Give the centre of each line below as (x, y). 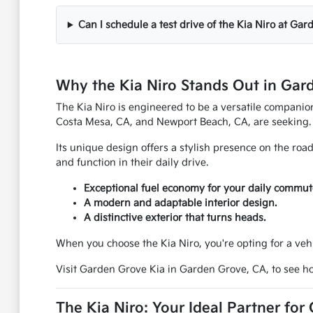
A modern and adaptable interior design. (180, 203)
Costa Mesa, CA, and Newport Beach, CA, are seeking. (183, 122)
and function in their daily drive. (132, 163)
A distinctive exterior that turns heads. (174, 218)
